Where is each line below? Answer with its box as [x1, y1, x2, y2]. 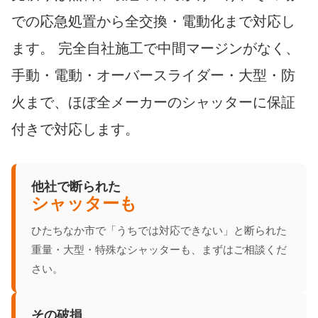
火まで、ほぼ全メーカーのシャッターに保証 [11, 93, 295, 111]
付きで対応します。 [11, 120, 139, 138]
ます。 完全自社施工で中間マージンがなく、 [11, 39, 300, 57]
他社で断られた [31, 177, 121, 194]
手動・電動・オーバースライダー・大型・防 [11, 66, 295, 84]
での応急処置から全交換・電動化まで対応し [11, 12, 295, 30]
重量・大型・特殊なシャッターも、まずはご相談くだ [31, 242, 287, 256]
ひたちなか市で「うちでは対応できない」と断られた [31, 223, 287, 237]
